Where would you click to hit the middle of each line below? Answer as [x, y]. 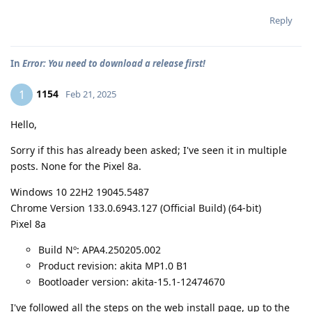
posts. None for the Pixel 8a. [76, 166]
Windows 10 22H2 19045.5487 [80, 192]
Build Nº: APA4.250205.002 [100, 250]
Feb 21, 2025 [91, 94]
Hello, [24, 124]
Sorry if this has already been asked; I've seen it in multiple [149, 150]
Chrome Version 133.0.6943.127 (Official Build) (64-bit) [136, 208]
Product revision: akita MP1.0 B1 [113, 266]
